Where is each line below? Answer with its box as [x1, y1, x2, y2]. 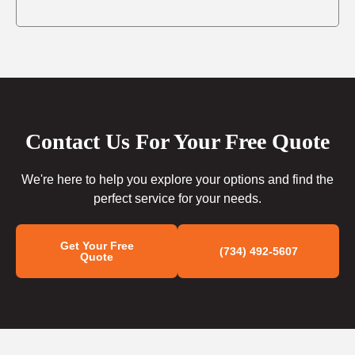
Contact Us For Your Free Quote [25, 128, 330, 154]
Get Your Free [59, 239, 134, 252]
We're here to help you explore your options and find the [21, 172, 334, 186]
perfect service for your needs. [94, 191, 261, 205]
